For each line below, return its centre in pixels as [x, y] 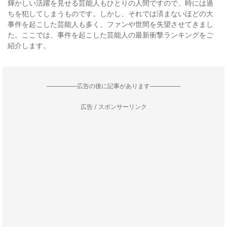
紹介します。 [29, 46]
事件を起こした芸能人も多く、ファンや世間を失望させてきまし [110, 24]
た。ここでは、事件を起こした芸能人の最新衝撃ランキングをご [110, 35]
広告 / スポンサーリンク [113, 107]
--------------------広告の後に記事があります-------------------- [113, 86]
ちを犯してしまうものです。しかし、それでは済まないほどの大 [110, 14]
